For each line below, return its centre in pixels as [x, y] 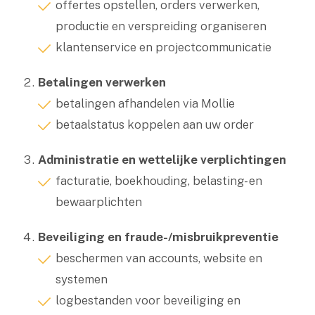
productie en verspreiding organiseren [161, 26]
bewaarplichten [98, 202]
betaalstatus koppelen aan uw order [154, 124]
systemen [81, 279]
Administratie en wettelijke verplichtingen [162, 160]
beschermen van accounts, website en [159, 258]
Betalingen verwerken [102, 82]
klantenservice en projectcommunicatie [163, 47]
